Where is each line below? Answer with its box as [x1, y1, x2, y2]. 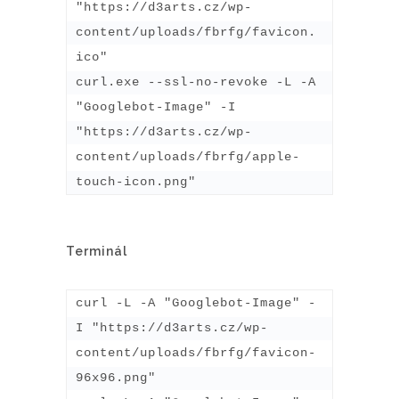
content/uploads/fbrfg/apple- [76, 149, 300, 164]
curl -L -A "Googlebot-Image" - [76, 295, 316, 310]
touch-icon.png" [76, 174, 196, 189]
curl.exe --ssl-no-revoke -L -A [76, 74, 316, 89]
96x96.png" [76, 370, 156, 385]
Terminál [66, 243, 127, 258]
